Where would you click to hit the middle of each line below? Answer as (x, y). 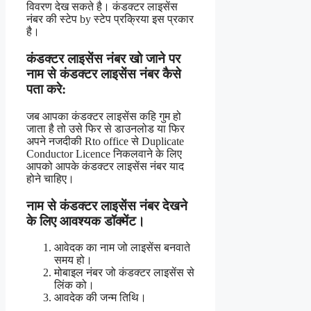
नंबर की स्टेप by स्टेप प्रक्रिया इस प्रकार (110, 19)
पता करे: (46, 90)
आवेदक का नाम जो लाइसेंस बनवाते (122, 248)
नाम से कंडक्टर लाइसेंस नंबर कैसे (104, 74)
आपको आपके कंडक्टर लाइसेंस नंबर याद (105, 166)
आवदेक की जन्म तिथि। (100, 298)
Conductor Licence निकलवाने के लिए (104, 153)
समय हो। (73, 260)
